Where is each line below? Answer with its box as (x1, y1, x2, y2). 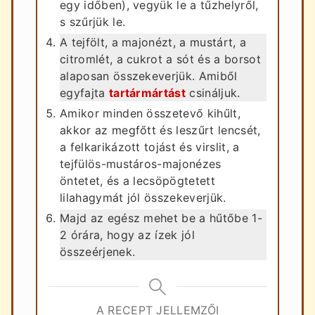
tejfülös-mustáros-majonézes (60, 156, 221, 171)
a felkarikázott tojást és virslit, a (60, 139, 240, 154)
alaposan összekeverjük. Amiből (60, 68, 238, 83)
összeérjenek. (60, 244, 136, 259)
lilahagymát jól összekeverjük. (60, 190, 226, 205)
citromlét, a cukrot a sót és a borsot (60, 51, 261, 66)
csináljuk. (186, 85, 240, 100)
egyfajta (60, 85, 109, 100)
